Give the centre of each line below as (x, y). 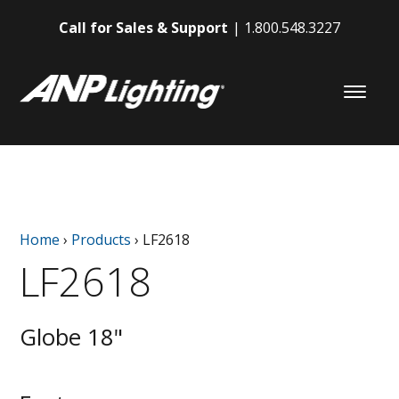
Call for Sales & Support (143, 28)
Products (102, 239)
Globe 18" (72, 337)
